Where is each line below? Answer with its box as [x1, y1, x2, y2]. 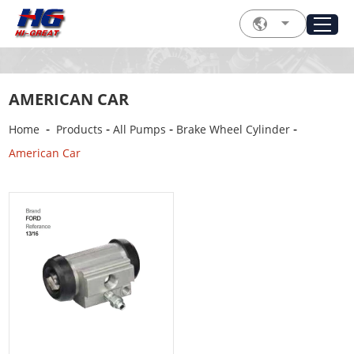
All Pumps [113, 122, 167, 137]
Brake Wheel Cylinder [176, 122, 291, 137]
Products [56, 122, 104, 137]
